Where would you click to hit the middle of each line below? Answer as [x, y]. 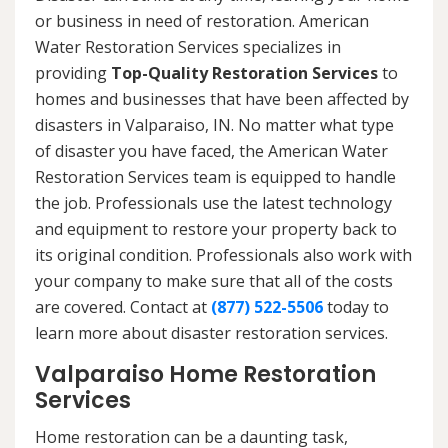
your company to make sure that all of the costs [214, 280]
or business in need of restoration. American [202, 20]
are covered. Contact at [123, 306]
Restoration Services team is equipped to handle [215, 176]
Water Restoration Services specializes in [188, 46]
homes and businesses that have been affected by [222, 98]
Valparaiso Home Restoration [205, 374]
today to [356, 306]
